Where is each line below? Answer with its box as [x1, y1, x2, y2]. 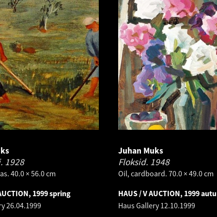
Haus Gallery [118, 201, 160, 210]
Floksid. [118, 156, 150, 168]
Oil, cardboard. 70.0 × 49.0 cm [118, 169, 214, 178]
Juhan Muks [118, 145, 163, 156]
